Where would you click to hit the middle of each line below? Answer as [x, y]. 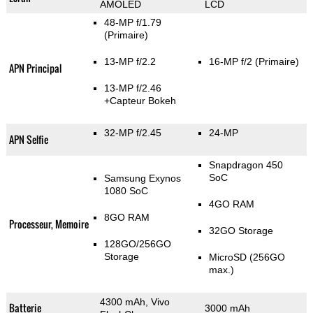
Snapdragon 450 [246, 165]
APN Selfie [28, 140]
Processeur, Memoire [49, 224]
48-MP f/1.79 [132, 23]
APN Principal [35, 68]
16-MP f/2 [232, 62]
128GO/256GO [137, 244]
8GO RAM [126, 218]
